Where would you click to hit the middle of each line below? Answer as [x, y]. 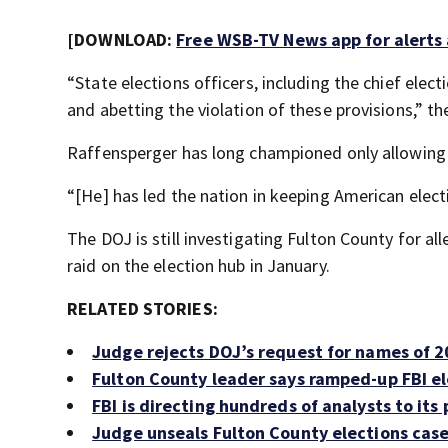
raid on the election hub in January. [198, 265]
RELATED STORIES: [142, 308]
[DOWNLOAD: [122, 39]
